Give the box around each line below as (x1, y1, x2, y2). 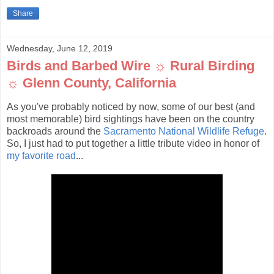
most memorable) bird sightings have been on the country (7, 113, 254, 124)
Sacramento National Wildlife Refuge (103, 125, 264, 136)
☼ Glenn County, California (7, 75, 176, 91)
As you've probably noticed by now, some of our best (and (7, 101, 255, 112)
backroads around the (7, 125, 103, 136)
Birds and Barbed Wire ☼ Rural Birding (7, 57, 254, 73)
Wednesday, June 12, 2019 (7, 43, 113, 53)
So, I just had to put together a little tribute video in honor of (7, 138, 259, 149)
